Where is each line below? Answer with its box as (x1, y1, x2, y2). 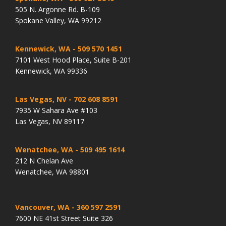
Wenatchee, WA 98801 (15, 166, 89, 177)
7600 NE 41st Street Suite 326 (15, 213, 113, 223)
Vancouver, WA (15, 202, 70, 212)
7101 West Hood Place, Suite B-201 (15, 54, 132, 65)
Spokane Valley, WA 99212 (15, 15, 101, 25)
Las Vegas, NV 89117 (15, 116, 84, 126)
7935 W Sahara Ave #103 (15, 105, 97, 115)
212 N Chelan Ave (15, 155, 73, 165)
